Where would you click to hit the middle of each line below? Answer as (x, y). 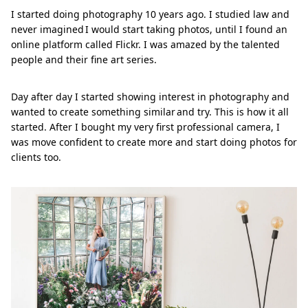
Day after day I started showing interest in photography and (150, 96)
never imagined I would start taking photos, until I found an (149, 29)
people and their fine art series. (84, 59)
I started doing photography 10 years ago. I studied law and (150, 14)
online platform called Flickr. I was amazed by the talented (145, 44)
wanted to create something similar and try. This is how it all (150, 111)
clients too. (36, 157)
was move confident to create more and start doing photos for (154, 142)
